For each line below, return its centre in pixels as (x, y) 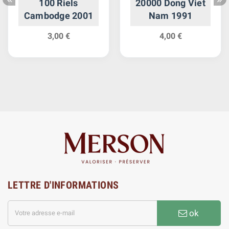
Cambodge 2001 (59, 15)
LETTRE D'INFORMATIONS (63, 185)
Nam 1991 (170, 15)
